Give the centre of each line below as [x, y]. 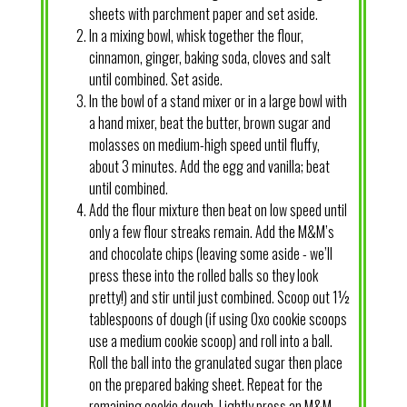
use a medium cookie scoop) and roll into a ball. [210, 340]
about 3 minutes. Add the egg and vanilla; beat [209, 166]
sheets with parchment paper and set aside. [203, 13]
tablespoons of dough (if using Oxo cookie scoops [218, 318]
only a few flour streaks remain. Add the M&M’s [211, 231]
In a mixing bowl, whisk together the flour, [196, 35]
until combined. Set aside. [155, 79]
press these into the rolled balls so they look [203, 275]
